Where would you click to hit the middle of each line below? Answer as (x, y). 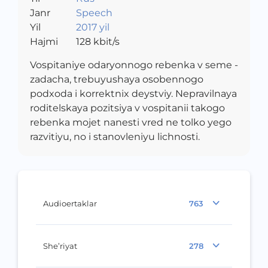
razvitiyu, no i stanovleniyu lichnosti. (115, 136)
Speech (94, 13)
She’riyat (60, 246)
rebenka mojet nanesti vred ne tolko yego (131, 122)
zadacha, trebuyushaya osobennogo (117, 79)
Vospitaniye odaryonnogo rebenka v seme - (134, 65)
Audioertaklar (70, 203)
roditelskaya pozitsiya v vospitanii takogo (127, 108)
